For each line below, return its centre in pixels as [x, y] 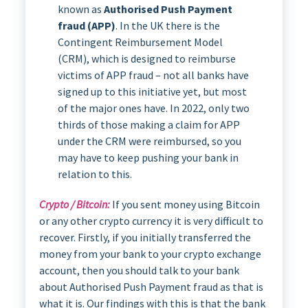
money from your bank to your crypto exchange [150, 254]
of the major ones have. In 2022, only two [153, 108]
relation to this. [95, 174]
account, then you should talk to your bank [139, 270]
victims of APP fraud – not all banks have [153, 75]
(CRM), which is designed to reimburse [146, 58]
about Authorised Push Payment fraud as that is [151, 287]
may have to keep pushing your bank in [148, 157]
